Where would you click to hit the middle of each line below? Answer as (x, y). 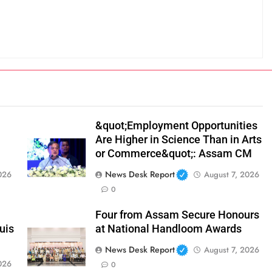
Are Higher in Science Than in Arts (178, 140)
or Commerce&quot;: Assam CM (173, 154)
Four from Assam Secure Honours (177, 215)
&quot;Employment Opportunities (176, 126)
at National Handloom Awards (168, 229)
